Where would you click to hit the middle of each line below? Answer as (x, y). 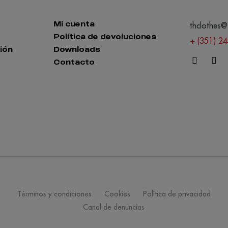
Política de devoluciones (105, 36)
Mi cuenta (74, 23)
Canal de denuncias (114, 207)
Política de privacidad (177, 194)
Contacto (74, 62)
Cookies (117, 194)
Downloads (77, 49)
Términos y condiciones (54, 194)
